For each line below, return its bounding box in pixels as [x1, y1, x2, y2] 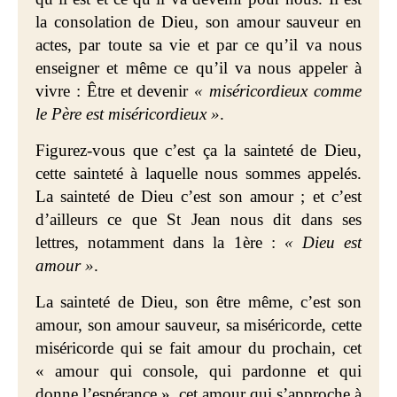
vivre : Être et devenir [35, 82, 195, 100]
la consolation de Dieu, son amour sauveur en [35, 12, 362, 31]
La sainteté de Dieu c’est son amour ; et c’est [35, 187, 362, 206]
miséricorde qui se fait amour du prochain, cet [35, 339, 362, 357]
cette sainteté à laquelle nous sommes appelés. [35, 164, 362, 183]
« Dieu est [284, 233, 362, 252]
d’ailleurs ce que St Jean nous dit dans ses [35, 210, 362, 229]
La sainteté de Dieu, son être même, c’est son [35, 292, 362, 311]
